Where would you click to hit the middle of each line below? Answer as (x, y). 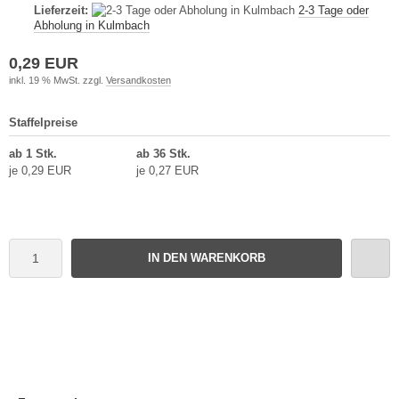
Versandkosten (138, 80)
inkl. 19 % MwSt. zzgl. (57, 80)
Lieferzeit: (61, 10)
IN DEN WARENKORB (207, 257)
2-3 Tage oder (334, 10)
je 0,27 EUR (167, 170)
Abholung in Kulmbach (92, 25)
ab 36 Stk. (163, 153)
